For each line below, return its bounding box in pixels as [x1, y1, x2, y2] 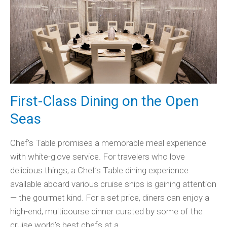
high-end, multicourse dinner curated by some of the [10, 206, 203, 217]
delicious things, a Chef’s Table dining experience [10, 165, 188, 176]
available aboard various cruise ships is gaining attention [10, 179, 216, 190]
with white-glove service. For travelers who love [10, 152, 185, 162]
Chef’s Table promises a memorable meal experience [10, 138, 206, 148]
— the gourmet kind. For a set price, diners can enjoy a [10, 193, 209, 203]
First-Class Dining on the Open [10, 93, 199, 110]
